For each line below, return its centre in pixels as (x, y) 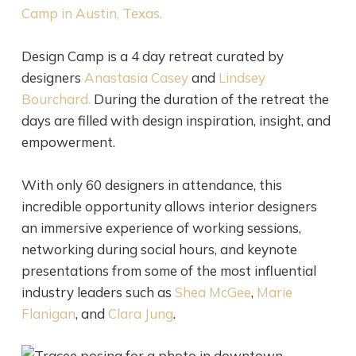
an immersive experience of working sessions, (161, 228)
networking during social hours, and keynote (159, 250)
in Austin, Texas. (110, 14)
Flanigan (48, 314)
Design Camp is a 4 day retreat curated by (152, 56)
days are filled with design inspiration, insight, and (176, 121)
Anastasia (116, 78)
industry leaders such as (98, 292)
